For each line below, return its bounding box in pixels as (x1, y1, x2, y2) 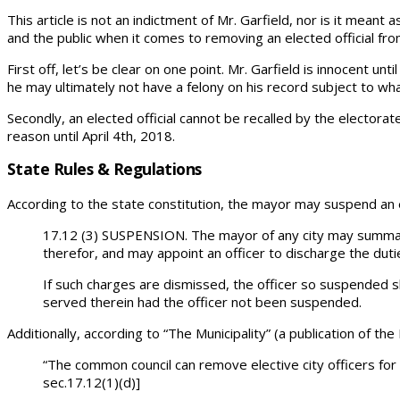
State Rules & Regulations (7, 158, 202, 180)
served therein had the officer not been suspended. (43, 292, 362, 311)
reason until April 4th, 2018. (7, 126, 175, 145)
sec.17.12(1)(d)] (43, 372, 144, 391)
